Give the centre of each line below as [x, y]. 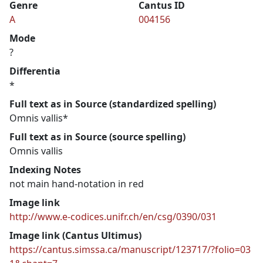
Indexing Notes [45, 169]
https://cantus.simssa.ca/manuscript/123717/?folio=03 [130, 249]
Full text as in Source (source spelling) [97, 136]
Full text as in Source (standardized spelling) [113, 104]
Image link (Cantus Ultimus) [75, 235]
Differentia [35, 71]
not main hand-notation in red [77, 183]
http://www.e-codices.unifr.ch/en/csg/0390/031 [113, 216]
